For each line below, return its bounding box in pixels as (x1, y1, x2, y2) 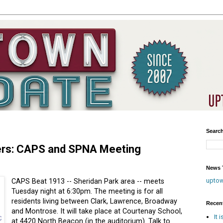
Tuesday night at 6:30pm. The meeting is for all (11, 187, 163, 196)
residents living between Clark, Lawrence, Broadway (11, 197, 178, 206)
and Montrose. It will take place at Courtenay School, (11, 207, 183, 216)
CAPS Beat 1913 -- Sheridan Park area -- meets (11, 177, 165, 186)
